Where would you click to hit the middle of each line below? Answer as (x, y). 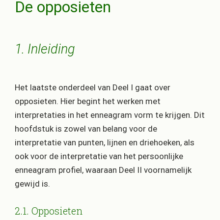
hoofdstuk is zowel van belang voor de (86, 128)
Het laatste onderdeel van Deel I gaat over (93, 87)
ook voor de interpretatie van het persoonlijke (99, 156)
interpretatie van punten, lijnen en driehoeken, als (105, 142)
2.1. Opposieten (49, 210)
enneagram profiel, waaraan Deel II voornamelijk (103, 170)
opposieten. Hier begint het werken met (88, 101)
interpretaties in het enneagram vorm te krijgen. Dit (110, 115)
